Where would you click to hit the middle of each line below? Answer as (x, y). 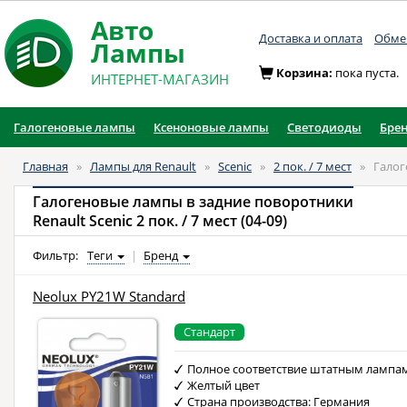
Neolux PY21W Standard (109, 296)
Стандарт (210, 332)
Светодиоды (324, 127)
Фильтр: (57, 255)
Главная (45, 166)
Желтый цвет (224, 385)
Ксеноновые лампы (211, 127)
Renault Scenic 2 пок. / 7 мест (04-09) (160, 221)
